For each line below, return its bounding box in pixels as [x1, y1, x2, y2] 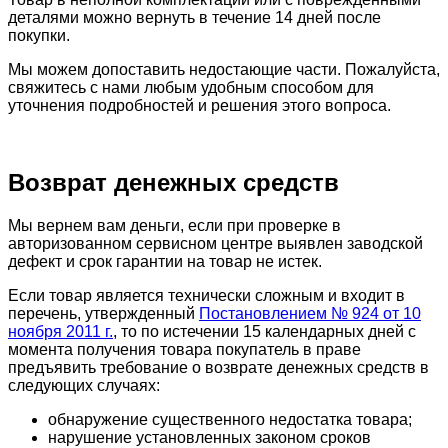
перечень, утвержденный [8, 305, 199, 323]
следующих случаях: [8, 377, 160, 395]
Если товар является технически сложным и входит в [8, 287, 405, 305]
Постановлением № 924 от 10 [199, 305, 421, 323]
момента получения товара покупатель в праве [8, 341, 361, 359]
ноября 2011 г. [8, 323, 113, 341]
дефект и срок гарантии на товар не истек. [8, 253, 322, 271]
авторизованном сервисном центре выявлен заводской [8, 235, 423, 253]
